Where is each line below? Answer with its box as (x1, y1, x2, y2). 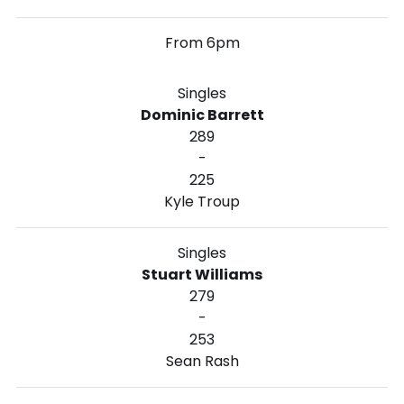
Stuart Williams (142, 263, 262, 285)
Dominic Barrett (140, 104, 264, 125)
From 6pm (164, 32, 240, 53)
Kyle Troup (164, 190, 240, 212)
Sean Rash (165, 350, 239, 372)
